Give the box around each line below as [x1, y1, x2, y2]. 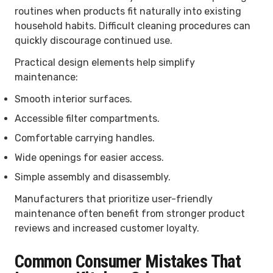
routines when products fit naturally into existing [15, 5, 241, 17]
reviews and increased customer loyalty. [15, 222, 199, 234]
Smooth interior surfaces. [15, 93, 132, 105]
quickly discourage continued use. [15, 34, 172, 46]
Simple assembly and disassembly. [15, 171, 171, 183]
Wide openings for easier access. [15, 151, 164, 163]
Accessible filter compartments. [15, 112, 160, 124]
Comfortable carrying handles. [15, 132, 155, 144]
